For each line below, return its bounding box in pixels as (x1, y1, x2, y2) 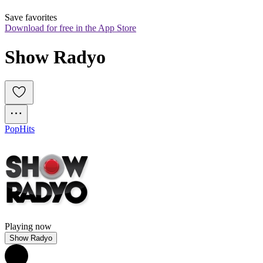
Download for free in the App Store (5, 23, 136, 33)
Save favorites (5, 12, 57, 23)
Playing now (5, 221, 52, 232)
